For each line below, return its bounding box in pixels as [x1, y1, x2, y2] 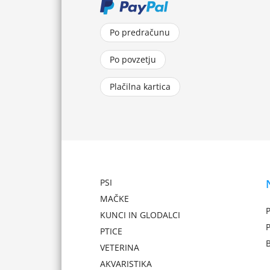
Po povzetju [110, 54, 156, 65]
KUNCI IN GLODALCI [100, 209, 180, 221]
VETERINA [100, 242, 139, 253]
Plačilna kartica [110, 81, 171, 92]
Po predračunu [110, 27, 170, 38]
